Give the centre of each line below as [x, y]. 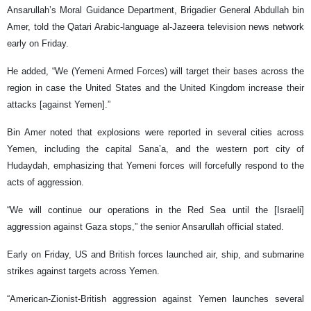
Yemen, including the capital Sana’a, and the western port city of [155, 149]
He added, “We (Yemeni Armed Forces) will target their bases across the [155, 71]
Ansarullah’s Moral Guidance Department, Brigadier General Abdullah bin [155, 10]
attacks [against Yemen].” [59, 104]
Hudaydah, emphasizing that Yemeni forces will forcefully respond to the [155, 165]
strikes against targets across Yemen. [83, 271]
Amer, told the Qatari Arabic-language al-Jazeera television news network [155, 26]
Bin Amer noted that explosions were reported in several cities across [155, 132]
